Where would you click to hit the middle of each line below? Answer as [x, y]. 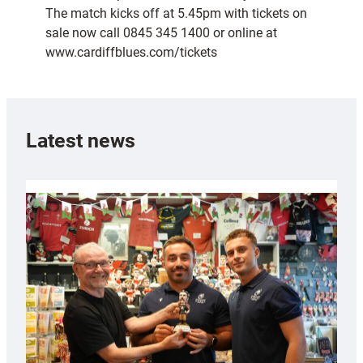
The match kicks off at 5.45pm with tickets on [176, 14]
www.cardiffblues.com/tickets [131, 53]
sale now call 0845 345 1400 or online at [161, 33]
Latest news [81, 140]
